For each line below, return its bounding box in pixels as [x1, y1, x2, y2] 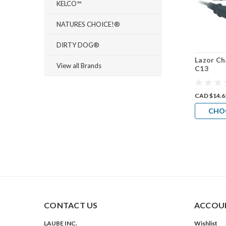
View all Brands [56, 62, 101, 70]
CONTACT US [44, 200, 98, 210]
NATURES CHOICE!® [56, 20, 120, 28]
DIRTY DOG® [56, 41, 99, 49]
